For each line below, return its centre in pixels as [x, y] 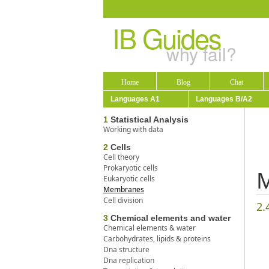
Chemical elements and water [169, 218]
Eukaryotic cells [129, 178]
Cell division [123, 200]
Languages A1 [135, 99]
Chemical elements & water [150, 228]
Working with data [133, 129]
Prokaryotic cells [131, 168]
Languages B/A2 [224, 99]
